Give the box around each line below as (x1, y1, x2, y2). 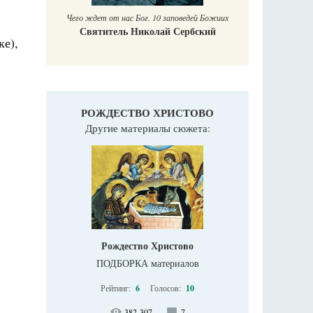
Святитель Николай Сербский (79, 24, 216, 39)
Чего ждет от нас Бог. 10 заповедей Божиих (66, 12, 228, 24)
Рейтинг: (101, 282, 133, 294)
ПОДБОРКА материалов (96, 256, 199, 270)
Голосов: (150, 282, 183, 294)
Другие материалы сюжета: (85, 121, 210, 136)
